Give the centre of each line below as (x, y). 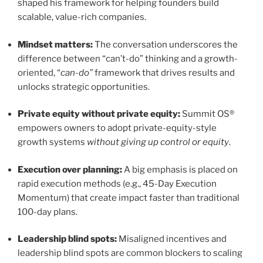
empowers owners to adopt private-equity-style (117, 128)
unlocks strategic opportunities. (84, 87)
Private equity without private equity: (99, 114)
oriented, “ (39, 73)
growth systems (52, 142)
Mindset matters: (55, 44)
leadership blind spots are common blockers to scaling (130, 253)
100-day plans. (48, 212)
